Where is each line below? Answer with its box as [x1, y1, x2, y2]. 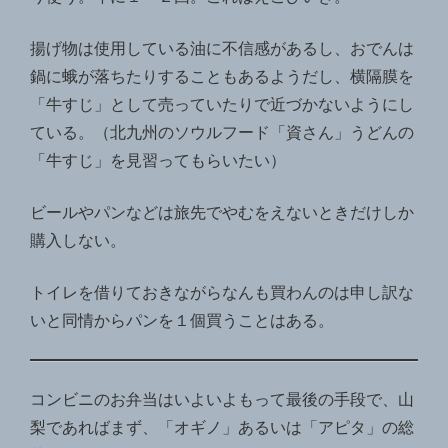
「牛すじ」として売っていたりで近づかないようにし [30, 95, 414, 113]
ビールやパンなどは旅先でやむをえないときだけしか [30, 203, 414, 221]
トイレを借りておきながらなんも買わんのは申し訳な [30, 283, 414, 301]
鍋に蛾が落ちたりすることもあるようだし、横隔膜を [30, 67, 414, 85]
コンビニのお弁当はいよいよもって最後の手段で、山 [30, 390, 414, 408]
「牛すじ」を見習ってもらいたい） [30, 151, 286, 169]
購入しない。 [30, 231, 126, 249]
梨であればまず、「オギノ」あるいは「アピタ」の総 [30, 418, 414, 436]
